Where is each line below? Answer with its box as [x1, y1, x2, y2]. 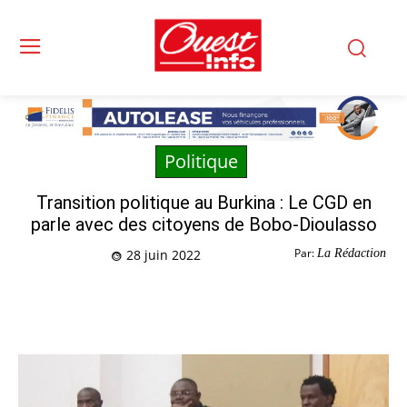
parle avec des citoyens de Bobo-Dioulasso [30, 213, 377, 236]
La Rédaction [317, 246, 386, 261]
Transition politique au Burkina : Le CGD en [35, 192, 372, 214]
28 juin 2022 [126, 246, 201, 264]
